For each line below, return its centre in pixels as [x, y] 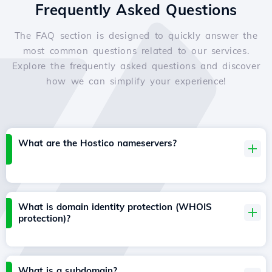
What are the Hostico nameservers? [97, 143]
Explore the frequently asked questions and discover [136, 66]
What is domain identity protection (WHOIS [115, 207]
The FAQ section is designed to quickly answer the [136, 36]
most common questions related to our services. [136, 51]
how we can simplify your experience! [136, 81]
